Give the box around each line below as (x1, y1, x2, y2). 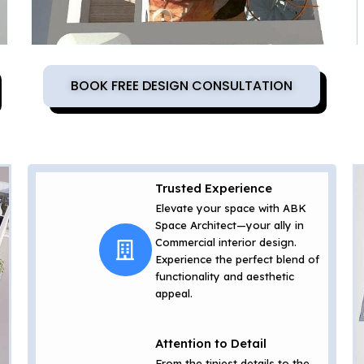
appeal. (154, 286, 193, 300)
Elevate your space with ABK (154, 201, 306, 214)
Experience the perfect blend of (154, 252, 319, 266)
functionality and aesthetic (154, 269, 294, 283)
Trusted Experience (154, 180, 272, 196)
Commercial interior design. (154, 235, 297, 249)
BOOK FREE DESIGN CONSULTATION (71, 76, 293, 96)
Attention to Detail (154, 335, 266, 351)
